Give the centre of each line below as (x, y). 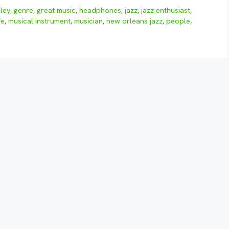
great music (56, 10)
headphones (100, 10)
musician (88, 21)
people (178, 21)
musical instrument (39, 21)
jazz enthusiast (166, 10)
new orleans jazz (134, 21)
